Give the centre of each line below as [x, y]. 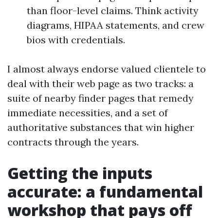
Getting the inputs [80, 173]
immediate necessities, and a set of [88, 113]
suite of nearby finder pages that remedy [100, 98]
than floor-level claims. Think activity [113, 10]
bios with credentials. [76, 40]
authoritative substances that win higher [101, 127]
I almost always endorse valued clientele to [107, 69]
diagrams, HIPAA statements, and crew [116, 25]
